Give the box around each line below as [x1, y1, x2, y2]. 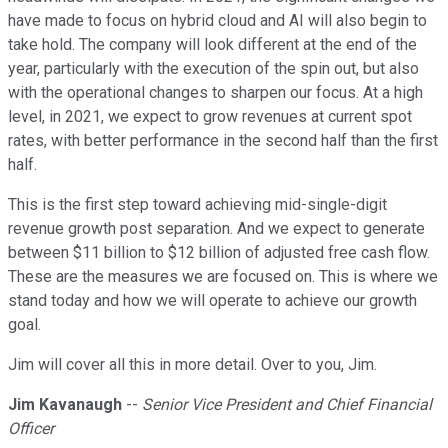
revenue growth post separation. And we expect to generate [8, 219, 425, 239]
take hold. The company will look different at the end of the [8, 35, 417, 55]
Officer [8, 419, 54, 439]
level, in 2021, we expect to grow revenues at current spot [8, 107, 412, 127]
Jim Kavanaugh [8, 395, 122, 415]
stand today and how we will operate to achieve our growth [8, 291, 417, 311]
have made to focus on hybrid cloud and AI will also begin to [8, 11, 427, 31]
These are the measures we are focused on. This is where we [8, 267, 438, 287]
